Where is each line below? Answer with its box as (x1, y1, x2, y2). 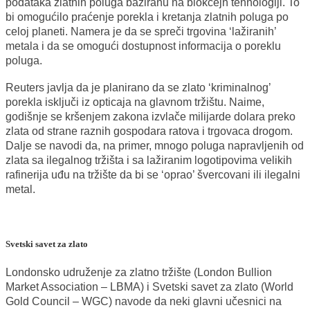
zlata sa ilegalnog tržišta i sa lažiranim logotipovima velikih (6, 154, 292, 166)
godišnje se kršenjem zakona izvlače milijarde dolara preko (6, 110, 295, 122)
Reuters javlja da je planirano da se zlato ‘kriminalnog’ (6, 81, 271, 93)
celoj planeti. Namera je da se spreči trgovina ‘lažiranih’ (6, 25, 276, 37)
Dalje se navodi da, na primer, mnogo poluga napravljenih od (6, 139, 304, 152)
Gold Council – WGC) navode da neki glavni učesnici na (6, 295, 282, 308)
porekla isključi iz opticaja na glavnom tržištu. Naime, (6, 95, 264, 108)
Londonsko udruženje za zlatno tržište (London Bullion (6, 266, 272, 279)
